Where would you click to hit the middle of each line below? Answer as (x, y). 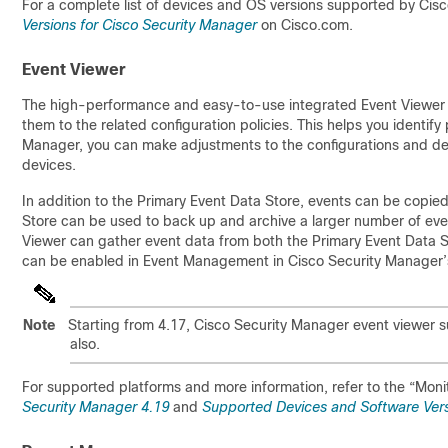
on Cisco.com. (305, 25)
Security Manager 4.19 (95, 407)
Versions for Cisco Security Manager (139, 25)
